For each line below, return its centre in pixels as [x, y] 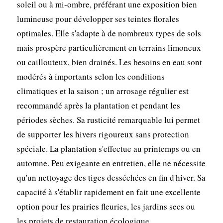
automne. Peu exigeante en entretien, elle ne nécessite [111, 163]
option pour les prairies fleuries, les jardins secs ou [106, 206]
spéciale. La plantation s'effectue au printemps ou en [109, 148]
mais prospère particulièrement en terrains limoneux [109, 47]
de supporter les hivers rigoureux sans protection [103, 134]
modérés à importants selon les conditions [91, 76]
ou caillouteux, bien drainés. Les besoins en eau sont [109, 62]
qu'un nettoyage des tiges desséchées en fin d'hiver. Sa [111, 177]
